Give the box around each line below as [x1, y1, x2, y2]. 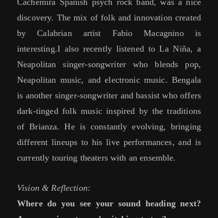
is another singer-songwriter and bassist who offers [17, 91, 201, 101]
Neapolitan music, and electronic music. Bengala [17, 75, 201, 85]
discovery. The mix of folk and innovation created [17, 13, 201, 23]
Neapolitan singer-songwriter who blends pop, [17, 59, 201, 70]
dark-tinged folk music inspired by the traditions [17, 106, 201, 116]
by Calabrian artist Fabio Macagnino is [17, 28, 201, 38]
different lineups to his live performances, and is [17, 137, 201, 147]
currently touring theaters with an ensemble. [17, 153, 176, 163]
